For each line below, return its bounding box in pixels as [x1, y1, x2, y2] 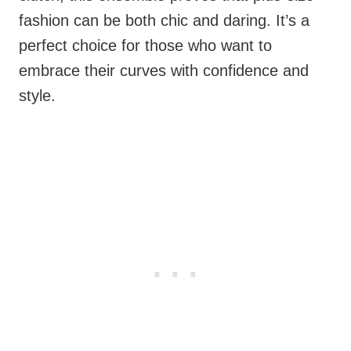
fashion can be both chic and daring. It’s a [19, 12, 309, 30]
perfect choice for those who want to [19, 37, 272, 55]
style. [19, 87, 56, 105]
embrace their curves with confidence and [19, 62, 309, 80]
